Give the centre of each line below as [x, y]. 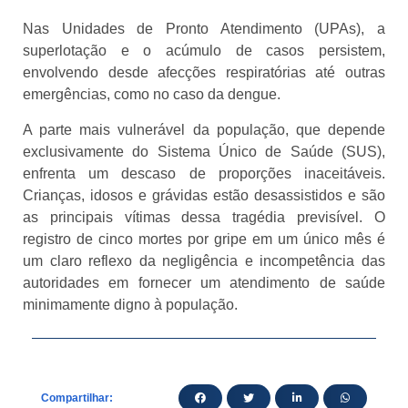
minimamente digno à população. [130, 304]
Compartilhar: [77, 398]
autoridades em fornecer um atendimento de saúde [204, 282]
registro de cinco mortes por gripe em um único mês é [204, 239]
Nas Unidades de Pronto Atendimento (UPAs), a [204, 29]
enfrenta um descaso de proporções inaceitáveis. [204, 173]
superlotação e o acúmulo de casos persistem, [204, 51]
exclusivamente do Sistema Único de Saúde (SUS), [204, 151]
